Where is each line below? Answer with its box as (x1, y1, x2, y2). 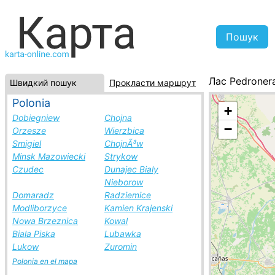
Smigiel (12, 138, 41, 149)
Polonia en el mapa (12, 257, 77, 266)
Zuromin (104, 241, 137, 252)
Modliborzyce (12, 203, 67, 213)
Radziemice (104, 190, 151, 200)
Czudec (12, 164, 44, 174)
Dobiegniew (12, 112, 60, 123)
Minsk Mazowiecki (12, 151, 85, 161)
